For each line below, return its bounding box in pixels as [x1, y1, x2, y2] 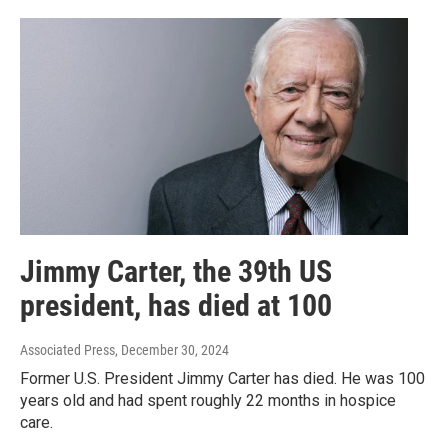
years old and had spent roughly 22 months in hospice [20, 390, 396, 410]
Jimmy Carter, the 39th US [20, 253, 332, 289]
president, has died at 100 [20, 287, 332, 323]
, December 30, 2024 [115, 341, 229, 358]
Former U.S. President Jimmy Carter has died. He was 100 [20, 368, 425, 388]
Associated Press [20, 341, 115, 358]
